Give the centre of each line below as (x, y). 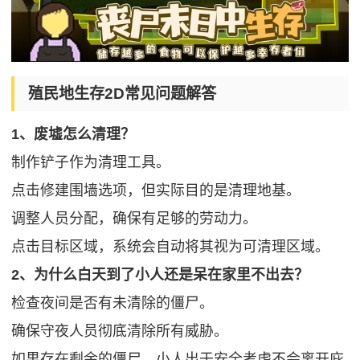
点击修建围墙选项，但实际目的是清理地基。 (156, 190)
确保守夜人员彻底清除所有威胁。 (120, 331)
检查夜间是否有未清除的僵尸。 (113, 303)
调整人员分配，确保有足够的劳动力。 (135, 218)
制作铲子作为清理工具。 (91, 162)
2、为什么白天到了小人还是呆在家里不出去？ (160, 274)
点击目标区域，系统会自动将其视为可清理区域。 (171, 246)
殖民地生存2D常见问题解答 (122, 93)
